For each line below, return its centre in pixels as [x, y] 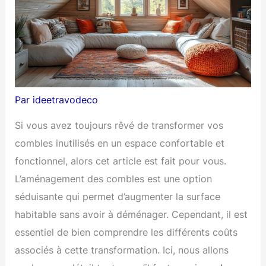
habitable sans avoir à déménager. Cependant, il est [132, 215]
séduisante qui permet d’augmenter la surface [118, 197]
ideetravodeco [66, 99]
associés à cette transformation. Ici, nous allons [122, 250]
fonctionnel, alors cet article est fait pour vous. [121, 161]
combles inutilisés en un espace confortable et [120, 143]
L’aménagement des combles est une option [114, 179]
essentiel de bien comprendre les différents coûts [126, 232]
